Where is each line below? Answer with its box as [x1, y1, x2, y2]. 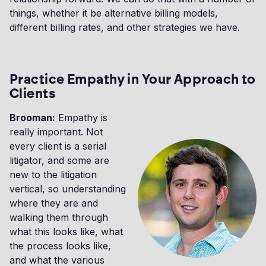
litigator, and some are [9, 154, 109, 167]
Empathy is [55, 112, 107, 124]
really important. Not [9, 126, 103, 138]
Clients [9, 85, 56, 102]
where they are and [9, 197, 98, 210]
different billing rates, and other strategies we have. [9, 21, 240, 34]
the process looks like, [9, 240, 111, 252]
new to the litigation [9, 169, 97, 181]
